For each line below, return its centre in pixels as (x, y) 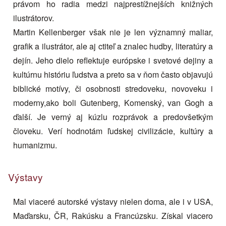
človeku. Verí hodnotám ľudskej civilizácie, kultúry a (113, 131)
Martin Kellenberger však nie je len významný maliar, (113, 32)
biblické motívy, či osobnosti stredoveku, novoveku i (113, 89)
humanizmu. (35, 145)
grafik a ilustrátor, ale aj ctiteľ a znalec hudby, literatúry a (113, 46)
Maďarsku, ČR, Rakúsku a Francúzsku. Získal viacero (113, 216)
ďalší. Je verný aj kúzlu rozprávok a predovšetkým (113, 117)
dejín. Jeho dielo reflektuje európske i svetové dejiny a (113, 60)
